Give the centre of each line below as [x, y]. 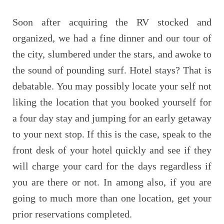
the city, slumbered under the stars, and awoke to [112, 54]
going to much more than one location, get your [112, 198]
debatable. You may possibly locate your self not [112, 86]
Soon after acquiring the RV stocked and [112, 22]
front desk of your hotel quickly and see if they [112, 150]
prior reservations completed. [72, 214]
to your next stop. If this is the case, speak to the [112, 134]
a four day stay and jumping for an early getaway [112, 118]
